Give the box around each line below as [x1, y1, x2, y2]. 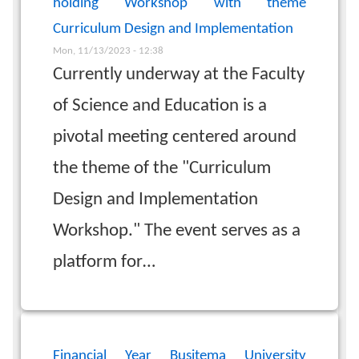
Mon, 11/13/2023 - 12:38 [53, 45, 163, 56]
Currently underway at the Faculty [53, 65, 305, 84]
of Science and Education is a [53, 96, 267, 115]
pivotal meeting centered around [53, 127, 296, 147]
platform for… [53, 252, 155, 272]
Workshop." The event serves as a [53, 221, 301, 240]
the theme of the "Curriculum [53, 159, 271, 178]
